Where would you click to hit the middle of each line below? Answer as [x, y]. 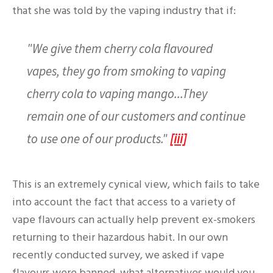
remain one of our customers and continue [136, 116]
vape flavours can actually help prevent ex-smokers [134, 220]
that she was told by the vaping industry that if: [124, 10]
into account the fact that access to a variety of [124, 202]
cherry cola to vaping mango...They [117, 94]
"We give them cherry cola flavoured [120, 49]
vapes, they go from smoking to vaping [126, 71]
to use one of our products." [98, 139]
